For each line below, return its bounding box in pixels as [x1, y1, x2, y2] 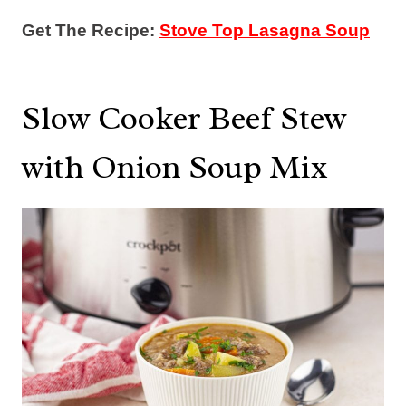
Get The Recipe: [22, 20, 159, 40]
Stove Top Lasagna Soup [159, 20, 370, 40]
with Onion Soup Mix [22, 145, 328, 188]
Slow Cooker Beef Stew [22, 96, 347, 139]
